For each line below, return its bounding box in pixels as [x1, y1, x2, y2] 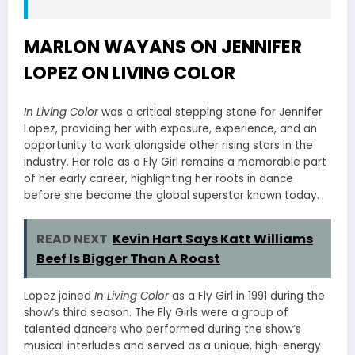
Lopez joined [24, 288, 94, 303]
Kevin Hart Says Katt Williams [113, 229, 313, 248]
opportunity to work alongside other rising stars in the [24, 138, 313, 154]
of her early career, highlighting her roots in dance [24, 171, 293, 187]
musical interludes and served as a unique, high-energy [24, 338, 321, 353]
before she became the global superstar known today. [24, 188, 319, 204]
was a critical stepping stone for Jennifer [98, 105, 323, 120]
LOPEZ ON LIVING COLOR [24, 59, 235, 86]
